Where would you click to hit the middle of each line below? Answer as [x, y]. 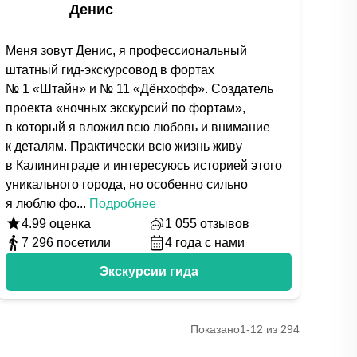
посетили [84, 243]
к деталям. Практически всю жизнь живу [124, 146]
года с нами [210, 243]
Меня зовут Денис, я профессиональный [127, 51]
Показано [215, 329]
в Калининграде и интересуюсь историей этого [144, 165]
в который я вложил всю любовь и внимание [138, 127]
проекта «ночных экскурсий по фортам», [126, 108]
